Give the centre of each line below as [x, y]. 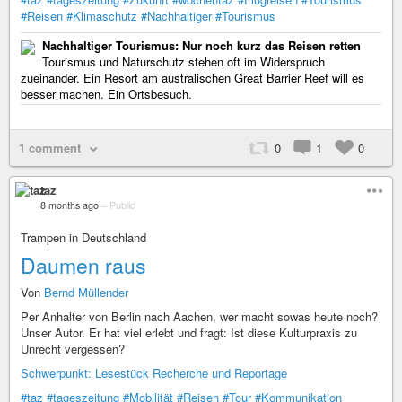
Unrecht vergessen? [73, 349]
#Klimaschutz [102, 16]
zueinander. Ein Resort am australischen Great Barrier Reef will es [192, 78]
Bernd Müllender [86, 292]
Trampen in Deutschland [83, 237]
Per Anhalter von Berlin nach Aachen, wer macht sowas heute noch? [199, 316]
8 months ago [70, 205]
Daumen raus [83, 265]
